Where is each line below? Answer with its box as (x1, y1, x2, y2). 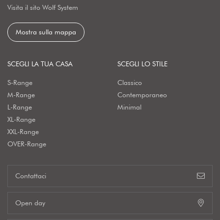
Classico (117, 78, 142, 86)
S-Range (7, 78, 32, 86)
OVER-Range (7, 139, 46, 148)
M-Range (7, 90, 35, 99)
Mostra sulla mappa (16, 27, 76, 36)
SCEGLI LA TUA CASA (7, 59, 73, 68)
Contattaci (15, 171, 46, 180)
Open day (15, 198, 45, 207)
